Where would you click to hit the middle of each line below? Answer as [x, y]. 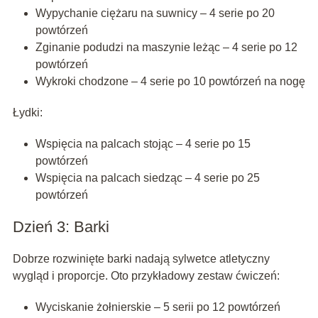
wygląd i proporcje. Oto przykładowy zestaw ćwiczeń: [146, 276]
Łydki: [27, 113]
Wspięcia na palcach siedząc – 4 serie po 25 [147, 178]
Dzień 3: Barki [61, 227]
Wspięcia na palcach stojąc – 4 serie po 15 [143, 144]
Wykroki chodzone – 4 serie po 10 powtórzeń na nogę [170, 82]
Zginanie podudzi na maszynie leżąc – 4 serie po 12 [166, 48]
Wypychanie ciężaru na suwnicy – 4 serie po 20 [155, 13]
